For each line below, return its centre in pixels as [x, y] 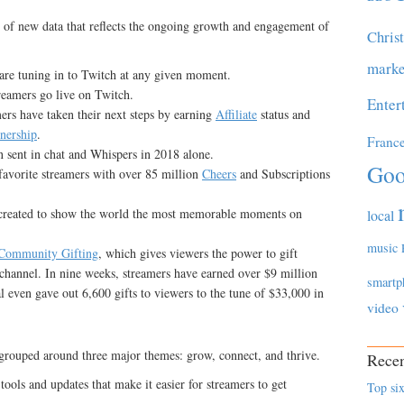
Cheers [219, 174]
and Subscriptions [283, 174]
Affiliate [236, 114]
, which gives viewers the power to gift [198, 253]
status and [284, 114]
